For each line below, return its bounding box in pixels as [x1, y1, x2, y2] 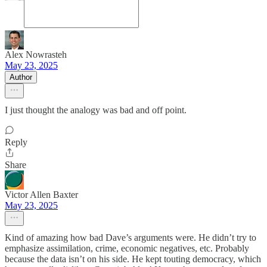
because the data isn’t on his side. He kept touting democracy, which [5, 254, 261, 265]
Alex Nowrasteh [5, 49, 67, 60]
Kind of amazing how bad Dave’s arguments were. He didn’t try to [5, 232, 256, 243]
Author [10, 73, 32, 82]
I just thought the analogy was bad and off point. [5, 105, 187, 116]
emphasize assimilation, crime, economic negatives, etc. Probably [5, 243, 249, 254]
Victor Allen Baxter [5, 190, 78, 200]
